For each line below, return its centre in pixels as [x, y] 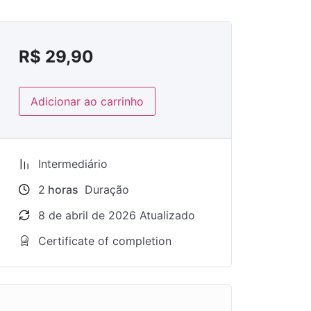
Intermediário [73, 164]
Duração [105, 190]
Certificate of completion [105, 241]
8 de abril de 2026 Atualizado [117, 215]
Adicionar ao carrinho [87, 101]
